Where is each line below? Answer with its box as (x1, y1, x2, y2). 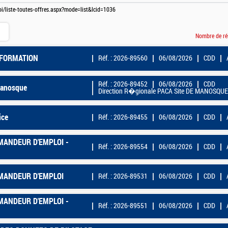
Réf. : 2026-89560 (98, 53, 148, 63)
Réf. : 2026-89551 (98, 201, 148, 210)
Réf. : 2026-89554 (98, 142, 148, 151)
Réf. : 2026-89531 (98, 172, 148, 181)
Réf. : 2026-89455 (98, 112, 148, 122)
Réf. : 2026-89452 (98, 79, 148, 89)
